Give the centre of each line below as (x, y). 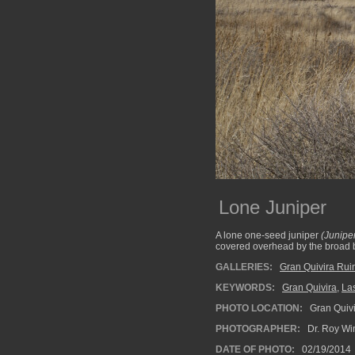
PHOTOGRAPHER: (258, 329)
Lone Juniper (273, 207)
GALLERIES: (244, 267)
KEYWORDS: (245, 288)
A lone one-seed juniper (268, 235)
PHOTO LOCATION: (259, 308)
